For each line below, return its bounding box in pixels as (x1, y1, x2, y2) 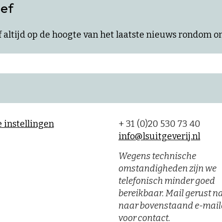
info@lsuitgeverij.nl (118, 130, 200, 142)
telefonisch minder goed (118, 175, 215, 186)
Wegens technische (118, 150, 196, 162)
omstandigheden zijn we (118, 163, 217, 174)
